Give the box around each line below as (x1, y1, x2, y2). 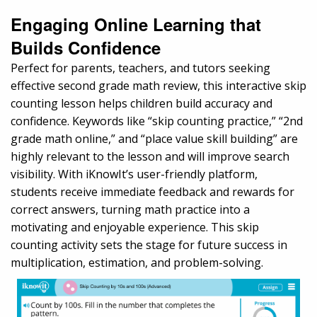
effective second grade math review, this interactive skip (11, 77, 306, 93)
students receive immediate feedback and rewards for (11, 183, 294, 200)
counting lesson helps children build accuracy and (11, 95, 272, 111)
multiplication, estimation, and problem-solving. (11, 254, 263, 270)
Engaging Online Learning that (11, 11, 261, 36)
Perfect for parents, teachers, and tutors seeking (11, 59, 270, 76)
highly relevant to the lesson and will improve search (11, 148, 289, 164)
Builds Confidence (11, 35, 161, 59)
